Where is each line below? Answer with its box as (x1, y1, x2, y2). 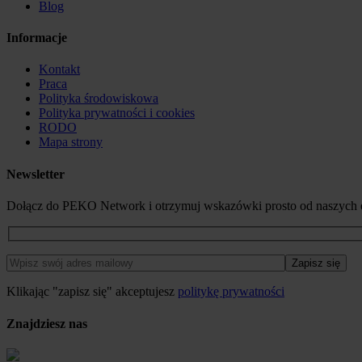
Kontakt (39, 62, 80, 77)
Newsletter (6, 166, 65, 181)
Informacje (6, 31, 67, 45)
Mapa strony (39, 135, 103, 149)
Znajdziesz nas (6, 316, 87, 330)
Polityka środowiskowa (39, 91, 158, 106)
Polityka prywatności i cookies (39, 106, 195, 120)
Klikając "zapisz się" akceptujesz (6, 284, 178, 299)
